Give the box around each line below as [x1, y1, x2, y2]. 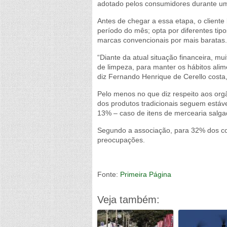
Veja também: [97, 194, 160, 206]
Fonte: [97, 170, 118, 179]
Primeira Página [118, 170, 171, 179]
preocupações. [97, 136, 145, 144]
